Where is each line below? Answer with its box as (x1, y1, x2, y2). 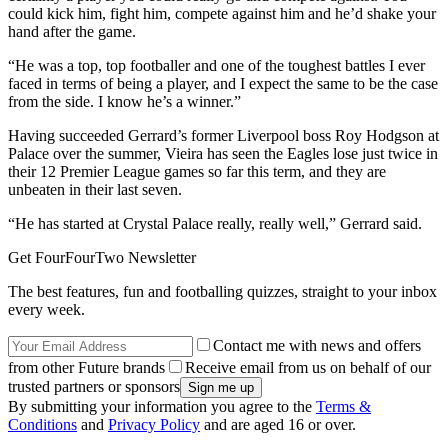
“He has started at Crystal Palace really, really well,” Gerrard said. (8, 214, 422, 232)
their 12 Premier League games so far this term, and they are (8, 162, 386, 180)
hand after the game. (8, 22, 136, 40)
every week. (8, 300, 85, 318)
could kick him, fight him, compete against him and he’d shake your (8, 4, 436, 22)
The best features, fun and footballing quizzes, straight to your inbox (8, 282, 437, 300)
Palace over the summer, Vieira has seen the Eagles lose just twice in (8, 144, 438, 162)
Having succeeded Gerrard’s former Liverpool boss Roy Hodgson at (8, 126, 439, 144)
